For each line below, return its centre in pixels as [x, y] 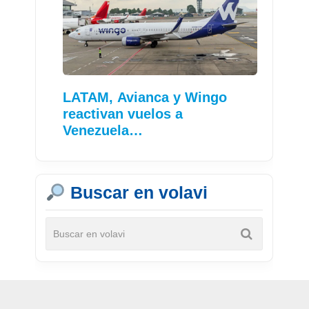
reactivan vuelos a [123, 114]
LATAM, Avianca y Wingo [145, 98]
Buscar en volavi [136, 193]
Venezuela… [103, 131]
